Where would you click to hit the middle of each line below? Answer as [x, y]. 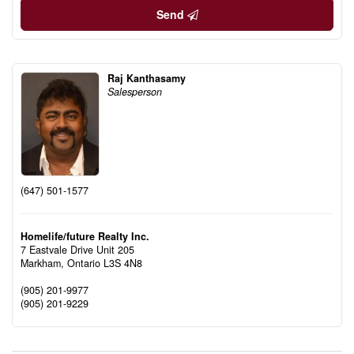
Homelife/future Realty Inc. [85, 237]
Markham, [44, 264]
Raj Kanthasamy [147, 78]
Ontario [84, 264]
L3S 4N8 [123, 264]
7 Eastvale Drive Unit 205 [77, 250]
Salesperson [135, 91]
